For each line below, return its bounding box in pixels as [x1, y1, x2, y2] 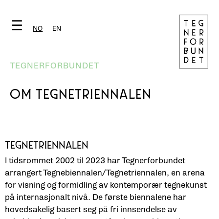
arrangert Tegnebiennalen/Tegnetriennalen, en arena [5, 168, 205, 178]
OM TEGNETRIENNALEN [10, 89, 152, 102]
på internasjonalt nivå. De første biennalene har [5, 192, 186, 202]
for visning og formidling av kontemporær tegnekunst [5, 180, 207, 190]
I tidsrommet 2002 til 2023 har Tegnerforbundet [5, 155, 185, 166]
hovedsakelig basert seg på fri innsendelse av [5, 204, 177, 215]
